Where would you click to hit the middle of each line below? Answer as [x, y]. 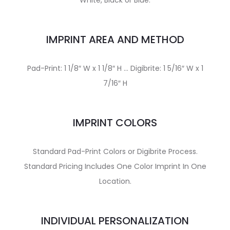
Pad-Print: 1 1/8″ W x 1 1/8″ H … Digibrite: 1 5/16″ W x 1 [115, 68]
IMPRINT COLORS [115, 123]
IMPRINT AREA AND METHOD [115, 40]
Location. [115, 181]
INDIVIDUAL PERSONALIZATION [115, 221]
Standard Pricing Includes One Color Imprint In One [115, 166]
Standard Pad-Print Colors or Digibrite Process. [115, 151]
